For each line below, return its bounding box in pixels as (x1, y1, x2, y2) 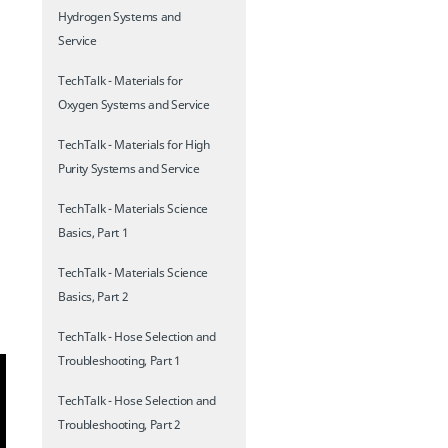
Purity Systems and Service (58, 160, 200, 178)
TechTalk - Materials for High (58, 136, 210, 154)
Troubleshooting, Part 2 (58, 416, 181, 434)
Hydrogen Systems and (58, 8, 181, 26)
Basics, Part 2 (58, 288, 129, 306)
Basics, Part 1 (58, 224, 129, 242)
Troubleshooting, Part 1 (58, 352, 181, 370)
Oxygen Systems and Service (58, 96, 210, 114)
